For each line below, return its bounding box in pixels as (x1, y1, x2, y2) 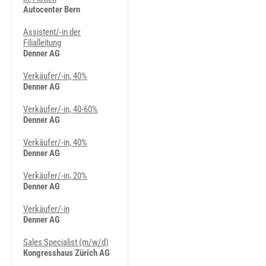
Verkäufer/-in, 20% (23, 170, 87, 181)
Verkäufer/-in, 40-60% (23, 104, 98, 115)
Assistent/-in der (23, 27, 81, 37)
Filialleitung (23, 37, 61, 48)
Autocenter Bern (23, 4, 80, 15)
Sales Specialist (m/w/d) (23, 237, 109, 248)
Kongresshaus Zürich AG (23, 248, 110, 258)
